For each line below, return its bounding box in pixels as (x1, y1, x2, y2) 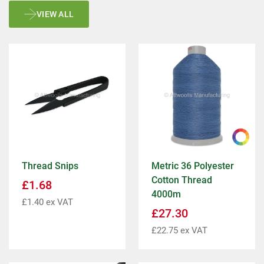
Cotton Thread (151, 174, 212, 186)
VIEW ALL (37, 9, 74, 19)
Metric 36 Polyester (151, 160, 234, 172)
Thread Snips (22, 160, 78, 172)
